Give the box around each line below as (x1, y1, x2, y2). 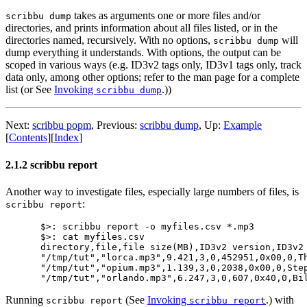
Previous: (97, 119, 140, 132)
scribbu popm (32, 119, 91, 132)
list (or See (5, 84, 54, 96)
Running (5, 293, 46, 306)
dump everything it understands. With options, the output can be (5, 47, 281, 59)
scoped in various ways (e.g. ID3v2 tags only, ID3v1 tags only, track (5, 59, 302, 71)
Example (223, 119, 262, 132)
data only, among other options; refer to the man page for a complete (5, 71, 299, 84)
